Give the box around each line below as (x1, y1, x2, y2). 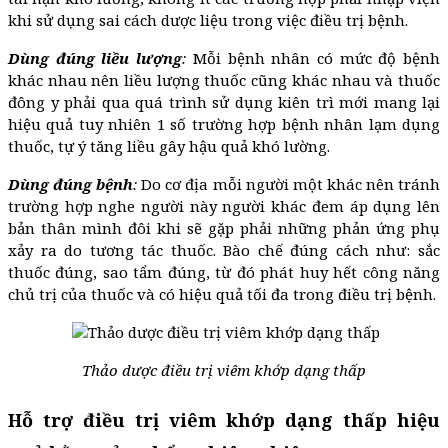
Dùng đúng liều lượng (8, 47, 183, 68)
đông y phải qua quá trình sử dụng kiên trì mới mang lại (8, 91, 440, 112)
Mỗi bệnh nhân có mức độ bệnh (186, 47, 441, 68)
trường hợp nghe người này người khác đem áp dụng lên (8, 195, 440, 216)
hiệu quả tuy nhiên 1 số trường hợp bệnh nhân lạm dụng (8, 113, 440, 134)
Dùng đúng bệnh (8, 173, 134, 194)
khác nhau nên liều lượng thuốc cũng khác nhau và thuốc (8, 69, 440, 90)
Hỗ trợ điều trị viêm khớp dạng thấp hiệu (8, 407, 440, 432)
